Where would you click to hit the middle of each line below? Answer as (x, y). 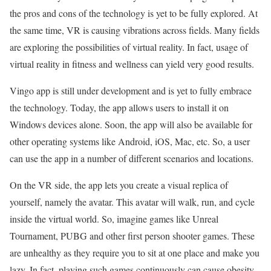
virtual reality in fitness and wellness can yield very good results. (132, 64)
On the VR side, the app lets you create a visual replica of (119, 185)
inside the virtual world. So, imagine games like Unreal (114, 219)
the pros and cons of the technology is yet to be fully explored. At (134, 13)
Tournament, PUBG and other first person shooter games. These (132, 236)
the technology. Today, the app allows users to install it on (119, 108)
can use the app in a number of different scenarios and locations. (132, 158)
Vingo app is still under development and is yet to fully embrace (131, 91)
